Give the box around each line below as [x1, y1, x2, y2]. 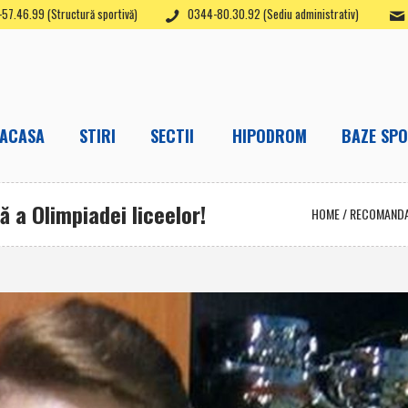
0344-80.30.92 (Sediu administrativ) [187, 5, 359, 24]
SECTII [150, 123, 195, 148]
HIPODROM [232, 123, 308, 148]
